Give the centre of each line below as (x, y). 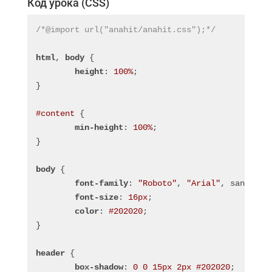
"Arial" (203, 183)
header (50, 253)
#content (55, 113)
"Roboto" (157, 183)
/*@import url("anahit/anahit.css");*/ (125, 29)
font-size (96, 197)
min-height (99, 127)
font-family (101, 183)
